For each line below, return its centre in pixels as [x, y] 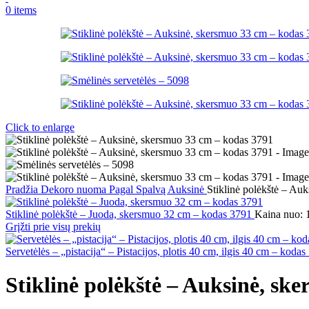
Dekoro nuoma [75, 189]
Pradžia [23, 189]
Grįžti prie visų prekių [53, 227]
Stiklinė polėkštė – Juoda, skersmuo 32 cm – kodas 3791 [130, 214]
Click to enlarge [40, 127]
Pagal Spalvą [138, 189]
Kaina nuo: [280, 214]
